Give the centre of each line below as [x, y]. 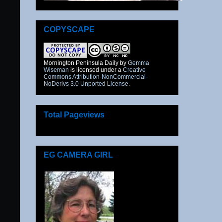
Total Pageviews [74, 114]
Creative [134, 70]
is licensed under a [96, 70]
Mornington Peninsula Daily [81, 63]
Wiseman [56, 70]
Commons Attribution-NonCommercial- [96, 77]
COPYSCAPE [69, 30]
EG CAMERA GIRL [78, 155]
